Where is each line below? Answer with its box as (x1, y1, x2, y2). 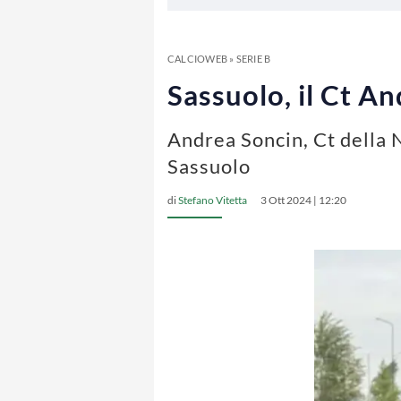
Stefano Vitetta (178, 193, 247, 207)
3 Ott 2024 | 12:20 (260, 193, 346, 207)
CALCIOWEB (167, 53, 227, 64)
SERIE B (235, 53, 271, 64)
